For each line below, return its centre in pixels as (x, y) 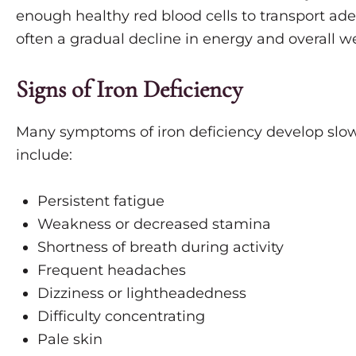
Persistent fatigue (101, 201)
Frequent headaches (112, 270)
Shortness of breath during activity (161, 247)
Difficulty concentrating (121, 316)
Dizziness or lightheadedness (142, 293)
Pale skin (70, 339)
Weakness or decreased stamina (154, 224)
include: (44, 155)
